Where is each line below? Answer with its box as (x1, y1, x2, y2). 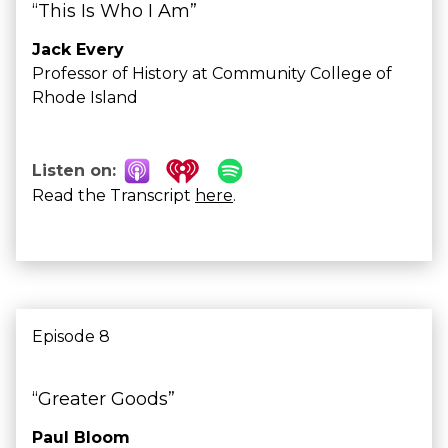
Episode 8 (32, 327, 110, 346)
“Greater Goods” (32, 388, 175, 410)
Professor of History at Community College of (32, 64, 392, 83)
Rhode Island (32, 88, 138, 107)
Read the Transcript (32, 186, 195, 205)
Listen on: (32, 161, 116, 180)
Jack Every (32, 40, 124, 59)
